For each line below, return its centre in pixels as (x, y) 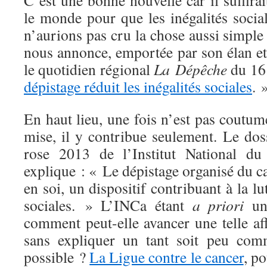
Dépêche (201, 69)
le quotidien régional (89, 69)
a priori (218, 205)
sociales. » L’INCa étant (108, 205)
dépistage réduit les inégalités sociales (138, 86)
